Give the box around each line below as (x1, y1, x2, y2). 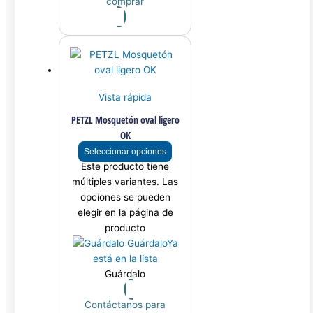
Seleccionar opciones (84, 147, 167, 157)
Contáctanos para (85, 299, 166, 311)
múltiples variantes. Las (72, 176, 179, 188)
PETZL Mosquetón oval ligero (71, 113, 180, 127)
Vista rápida (99, 91, 152, 103)
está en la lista (92, 253, 158, 265)
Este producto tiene (81, 161, 170, 173)
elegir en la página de (77, 207, 173, 219)
